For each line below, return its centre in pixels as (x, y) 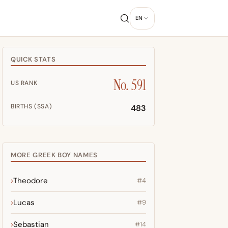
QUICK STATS (33, 59)
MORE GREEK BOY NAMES (54, 155)
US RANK (24, 83)
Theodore (31, 181)
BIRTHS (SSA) (32, 106)
